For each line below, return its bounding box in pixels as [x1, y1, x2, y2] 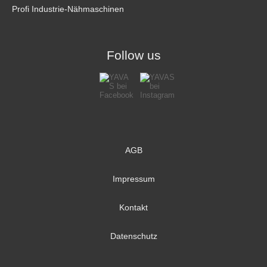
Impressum [112, 174, 155, 184]
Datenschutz [110, 231, 157, 241]
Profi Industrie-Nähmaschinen [12, 4, 124, 14]
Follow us [106, 48, 161, 63]
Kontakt [119, 203, 148, 213]
